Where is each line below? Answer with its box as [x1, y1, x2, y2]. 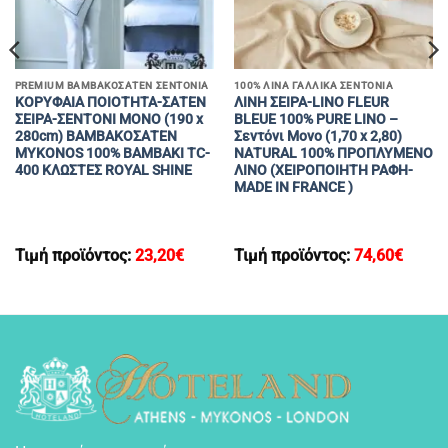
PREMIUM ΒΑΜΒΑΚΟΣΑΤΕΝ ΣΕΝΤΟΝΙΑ [14, 79, 209, 91]
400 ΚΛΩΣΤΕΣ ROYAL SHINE [14, 162, 192, 179]
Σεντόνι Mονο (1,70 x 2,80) [233, 128, 402, 145]
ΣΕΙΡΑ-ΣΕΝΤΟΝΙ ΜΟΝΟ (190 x [14, 111, 203, 128]
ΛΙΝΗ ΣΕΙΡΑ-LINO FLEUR [233, 94, 389, 111]
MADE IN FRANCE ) [233, 179, 353, 196]
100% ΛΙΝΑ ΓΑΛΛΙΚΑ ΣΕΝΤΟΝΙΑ [233, 79, 394, 91]
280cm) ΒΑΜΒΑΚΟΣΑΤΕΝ [14, 128, 177, 145]
